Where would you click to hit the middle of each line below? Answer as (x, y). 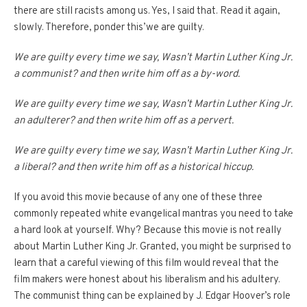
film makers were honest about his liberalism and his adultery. (147, 280)
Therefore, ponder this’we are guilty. (125, 28)
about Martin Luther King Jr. (76, 247)
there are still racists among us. (82, 12)
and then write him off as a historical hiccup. (156, 168)
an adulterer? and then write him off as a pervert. (124, 121)
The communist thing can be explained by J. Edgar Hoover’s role (152, 297)
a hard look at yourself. (64, 231)
